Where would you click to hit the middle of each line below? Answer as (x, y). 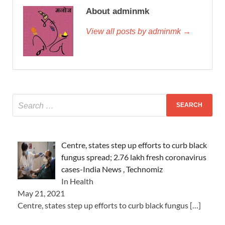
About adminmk (118, 11)
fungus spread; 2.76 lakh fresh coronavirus (134, 157)
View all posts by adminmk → (138, 31)
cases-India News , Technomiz (112, 169)
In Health (77, 181)
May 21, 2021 (41, 193)
